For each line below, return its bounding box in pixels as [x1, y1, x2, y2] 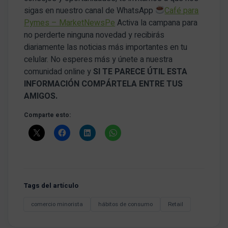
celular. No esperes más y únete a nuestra [24, 53, 173, 66]
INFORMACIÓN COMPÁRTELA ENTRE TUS [24, 77, 183, 90]
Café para [164, 4, 199, 17]
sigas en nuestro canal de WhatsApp [24, 4, 156, 17]
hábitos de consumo [98, 199, 153, 209]
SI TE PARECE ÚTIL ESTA [93, 65, 188, 78]
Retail [168, 199, 183, 209]
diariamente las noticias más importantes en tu [24, 41, 188, 53]
